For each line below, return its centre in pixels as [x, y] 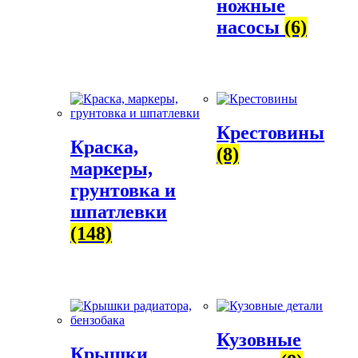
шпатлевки [119, 212]
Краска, [104, 147]
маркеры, [111, 169]
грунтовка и [123, 191]
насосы [251, 27]
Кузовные [259, 339]
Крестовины [271, 133]
